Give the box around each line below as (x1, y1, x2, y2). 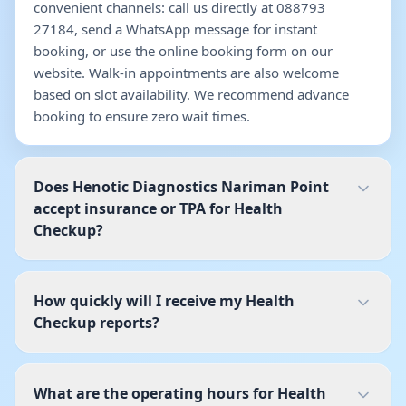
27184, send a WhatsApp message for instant (34, 20, 317, 38)
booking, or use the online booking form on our (34, 42, 333, 60)
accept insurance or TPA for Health (34, 198, 283, 218)
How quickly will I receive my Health (34, 291, 295, 311)
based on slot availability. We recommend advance (34, 85, 349, 103)
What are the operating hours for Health (34, 383, 326, 403)
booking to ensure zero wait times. (34, 107, 250, 125)
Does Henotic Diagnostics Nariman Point (34, 177, 329, 197)
